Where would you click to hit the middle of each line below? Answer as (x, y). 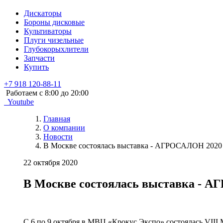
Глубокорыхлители (56, 49)
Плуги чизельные (54, 40)
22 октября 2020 (51, 163)
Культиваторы (48, 31)
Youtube (21, 102)
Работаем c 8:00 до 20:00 (46, 93)
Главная (57, 119)
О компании (64, 128)
